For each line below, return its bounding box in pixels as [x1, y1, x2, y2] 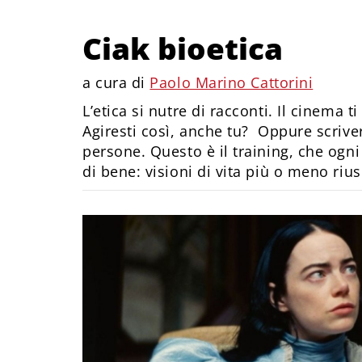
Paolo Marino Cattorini [149, 73, 314, 92]
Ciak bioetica [82, 27, 283, 69]
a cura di [82, 73, 150, 92]
